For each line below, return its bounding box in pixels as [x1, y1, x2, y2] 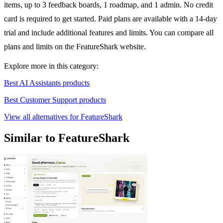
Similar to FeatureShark [4, 131, 129, 145]
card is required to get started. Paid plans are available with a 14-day [4, 14, 217, 23]
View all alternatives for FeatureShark [4, 112, 122, 121]
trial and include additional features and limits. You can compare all [4, 28, 214, 37]
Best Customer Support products [4, 96, 106, 105]
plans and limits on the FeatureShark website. [4, 42, 146, 51]
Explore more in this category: [4, 62, 99, 71]
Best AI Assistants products [4, 79, 90, 88]
